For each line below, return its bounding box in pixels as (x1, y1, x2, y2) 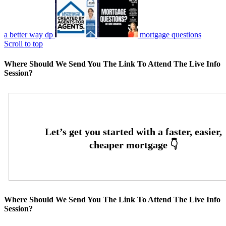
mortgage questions (140, 30, 201, 39)
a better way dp (4, 30, 53, 39)
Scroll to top (4, 39, 43, 48)
